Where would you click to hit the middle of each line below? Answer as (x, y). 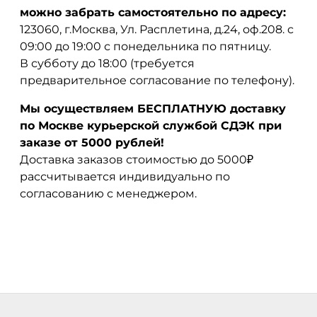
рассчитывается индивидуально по (125, 176)
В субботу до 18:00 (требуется (107, 63)
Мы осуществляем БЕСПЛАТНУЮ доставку (153, 108)
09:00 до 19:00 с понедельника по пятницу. (145, 46)
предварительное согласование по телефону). (157, 80)
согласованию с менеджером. (108, 193)
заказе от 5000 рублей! (92, 142)
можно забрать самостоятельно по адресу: (153, 12)
